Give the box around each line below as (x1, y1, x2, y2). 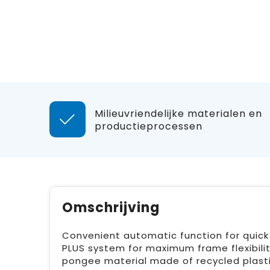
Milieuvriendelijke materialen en (94, 107, 262, 121)
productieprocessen (94, 119, 202, 133)
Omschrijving (61, 198, 160, 217)
